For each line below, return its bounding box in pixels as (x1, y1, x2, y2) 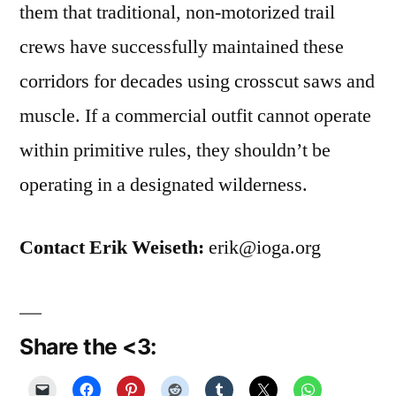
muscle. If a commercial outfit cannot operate (19, 103, 371, 129)
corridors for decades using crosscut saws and (19, 69, 375, 95)
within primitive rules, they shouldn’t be (19, 138, 331, 164)
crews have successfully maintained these (19, 34, 344, 60)
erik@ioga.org (204, 235, 321, 261)
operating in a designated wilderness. (19, 172, 308, 198)
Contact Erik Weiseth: (19, 235, 204, 261)
